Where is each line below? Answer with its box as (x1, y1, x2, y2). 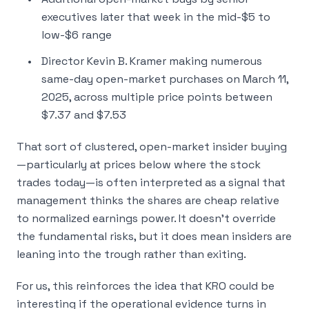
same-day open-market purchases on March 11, (41, 72, 288, 86)
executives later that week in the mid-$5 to (41, 10, 270, 24)
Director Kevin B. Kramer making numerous (41, 54, 262, 68)
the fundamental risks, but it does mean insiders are (17, 229, 292, 243)
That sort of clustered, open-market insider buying (17, 139, 287, 154)
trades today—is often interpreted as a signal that (17, 175, 286, 190)
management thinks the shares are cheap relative (17, 193, 279, 208)
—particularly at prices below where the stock (17, 157, 261, 172)
